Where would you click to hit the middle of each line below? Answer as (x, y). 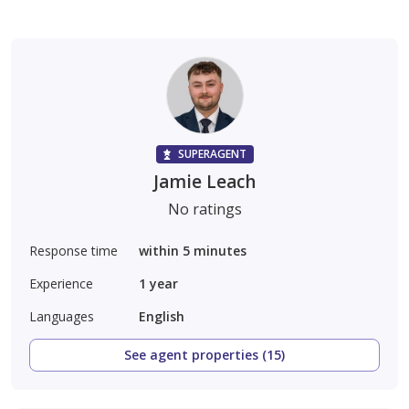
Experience (61, 283)
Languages (62, 316)
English (162, 316)
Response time (73, 250)
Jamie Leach (204, 181)
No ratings (204, 209)
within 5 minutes (193, 250)
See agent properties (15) (204, 354)
